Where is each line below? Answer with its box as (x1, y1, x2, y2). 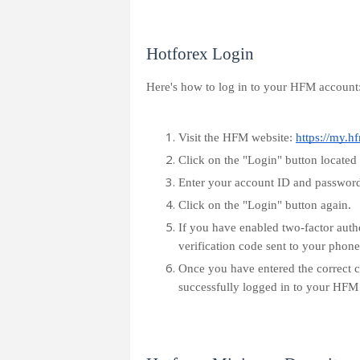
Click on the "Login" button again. (178, 198, 351, 211)
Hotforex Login (146, 44, 254, 63)
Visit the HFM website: (178, 131, 296, 144)
